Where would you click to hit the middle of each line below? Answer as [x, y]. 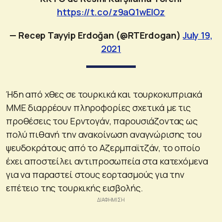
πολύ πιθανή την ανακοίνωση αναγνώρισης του [104, 134]
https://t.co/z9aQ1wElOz [111, 12]
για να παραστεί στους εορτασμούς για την [95, 174]
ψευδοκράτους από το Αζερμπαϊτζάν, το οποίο [103, 147]
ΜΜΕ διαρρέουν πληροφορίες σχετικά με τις [98, 107]
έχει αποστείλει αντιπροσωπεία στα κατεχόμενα [107, 161]
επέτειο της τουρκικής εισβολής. [75, 188]
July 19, [197, 35]
